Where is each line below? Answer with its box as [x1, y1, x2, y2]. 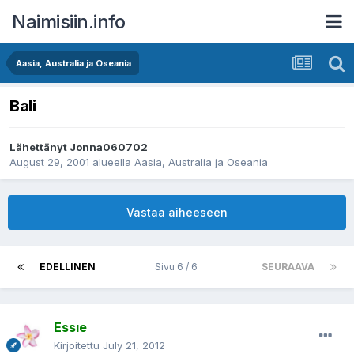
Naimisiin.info [12, 9, 125, 33]
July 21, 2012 [103, 339, 165, 352]
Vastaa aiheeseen [126, 205, 228, 220]
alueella [89, 156, 134, 169]
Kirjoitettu [54, 339, 103, 352]
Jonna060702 [70, 141, 148, 154]
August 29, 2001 [9, 156, 89, 169]
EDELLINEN [40, 261, 96, 273]
